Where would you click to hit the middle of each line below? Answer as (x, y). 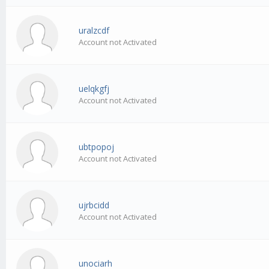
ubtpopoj (97, 147)
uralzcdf (94, 31)
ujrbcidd (94, 205)
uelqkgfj (94, 89)
